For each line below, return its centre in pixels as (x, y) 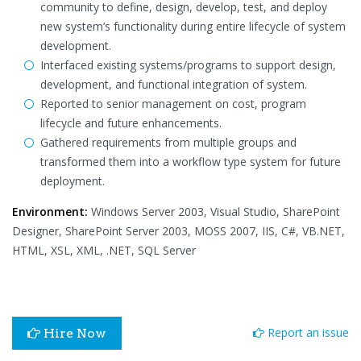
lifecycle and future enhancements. (131, 123)
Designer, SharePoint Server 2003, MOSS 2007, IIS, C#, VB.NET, (178, 231)
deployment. (73, 181)
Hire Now (73, 333)
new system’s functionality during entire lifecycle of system (193, 26)
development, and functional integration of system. (174, 84)
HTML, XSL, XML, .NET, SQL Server (104, 250)
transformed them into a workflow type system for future (191, 162)
